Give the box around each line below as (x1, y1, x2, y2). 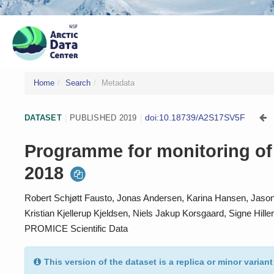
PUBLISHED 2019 (70, 113, 137, 122)
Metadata (102, 79, 135, 87)
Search (65, 79, 91, 87)
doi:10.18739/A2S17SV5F (145, 113, 245, 122)
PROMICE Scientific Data (24, 223, 128, 234)
